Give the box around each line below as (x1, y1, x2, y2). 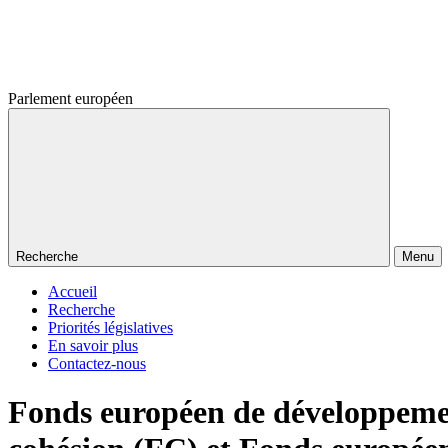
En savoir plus (48, 337, 138, 354)
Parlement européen (8, 90, 133, 107)
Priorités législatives (48, 319, 173, 336)
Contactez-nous (48, 355, 146, 372)
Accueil (48, 283, 97, 300)
